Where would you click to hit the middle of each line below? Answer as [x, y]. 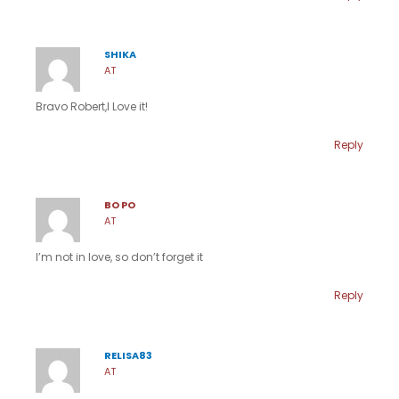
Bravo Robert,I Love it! [92, 107]
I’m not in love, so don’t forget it [119, 257]
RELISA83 [128, 356]
